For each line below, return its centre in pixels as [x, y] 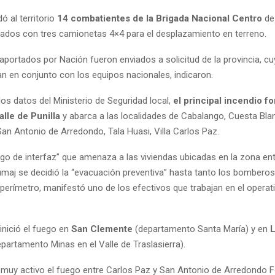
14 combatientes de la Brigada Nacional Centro [160, 19]
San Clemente [102, 229]
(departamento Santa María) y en [201, 229]
